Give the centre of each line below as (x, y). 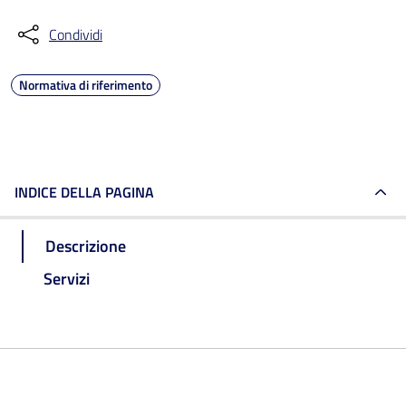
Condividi (76, 34)
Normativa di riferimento (86, 85)
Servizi (67, 278)
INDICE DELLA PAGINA (84, 192)
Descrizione (86, 246)
